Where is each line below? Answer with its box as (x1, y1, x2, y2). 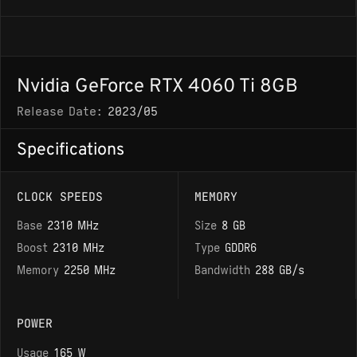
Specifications (17, 139, 124, 161)
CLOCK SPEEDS (17, 189, 103, 204)
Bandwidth (194, 262, 255, 277)
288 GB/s (255, 262, 304, 277)
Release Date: (17, 104, 108, 119)
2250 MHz (64, 262, 116, 277)
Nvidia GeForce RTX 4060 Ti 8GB (17, 75, 298, 99)
